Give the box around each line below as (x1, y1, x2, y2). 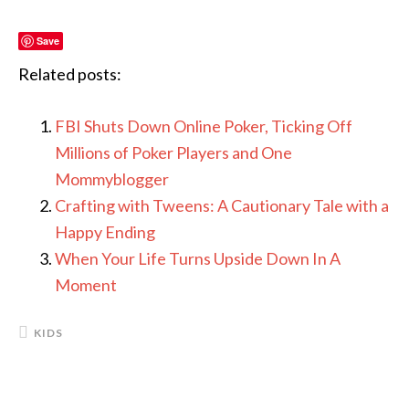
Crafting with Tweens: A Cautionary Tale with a (55, 194, 389, 215)
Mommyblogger (55, 168, 169, 189)
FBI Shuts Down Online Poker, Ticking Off (55, 115, 352, 136)
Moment (55, 274, 117, 295)
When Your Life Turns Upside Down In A (55, 247, 341, 268)
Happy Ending (55, 221, 155, 242)
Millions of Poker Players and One (55, 142, 292, 163)
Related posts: (18, 63, 121, 84)
